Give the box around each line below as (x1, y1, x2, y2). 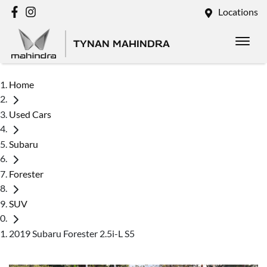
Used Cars (9, 108, 51, 120)
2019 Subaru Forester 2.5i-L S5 (9, 227, 135, 239)
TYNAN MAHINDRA (73, 38, 170, 49)
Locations (218, 6, 258, 17)
